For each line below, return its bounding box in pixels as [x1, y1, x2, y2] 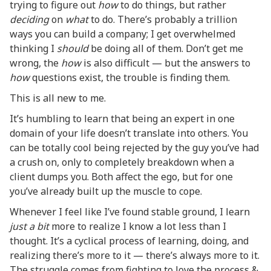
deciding [10, 13, 49, 26]
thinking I [10, 42, 57, 55]
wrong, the [10, 56, 61, 70]
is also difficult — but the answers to [81, 56, 250, 70]
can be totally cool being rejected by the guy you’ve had [10, 141, 259, 154]
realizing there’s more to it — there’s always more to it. [10, 249, 260, 262]
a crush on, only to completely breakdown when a [10, 155, 234, 169]
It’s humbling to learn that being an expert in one [10, 112, 235, 125]
